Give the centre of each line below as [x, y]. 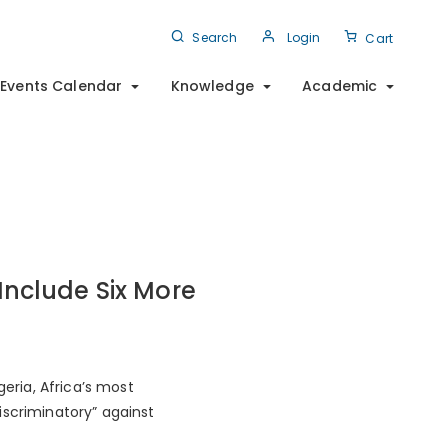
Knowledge [212, 85]
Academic [340, 85]
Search [215, 37]
